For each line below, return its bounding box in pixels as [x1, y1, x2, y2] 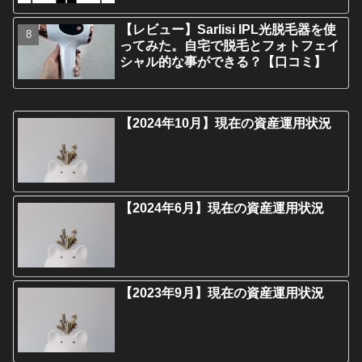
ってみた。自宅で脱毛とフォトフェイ [120, 38, 340, 53]
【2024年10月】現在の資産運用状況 [120, 116, 332, 130]
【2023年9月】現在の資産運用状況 [120, 286, 325, 301]
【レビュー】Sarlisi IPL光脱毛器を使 [120, 22, 337, 36]
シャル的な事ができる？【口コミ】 [120, 54, 327, 69]
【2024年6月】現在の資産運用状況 [120, 201, 325, 216]
